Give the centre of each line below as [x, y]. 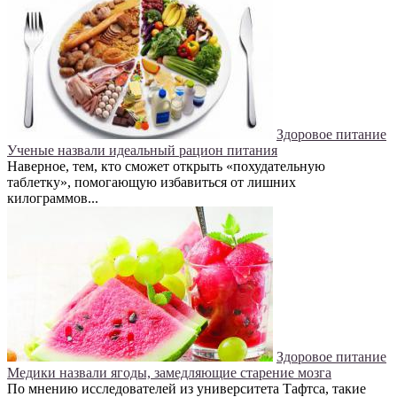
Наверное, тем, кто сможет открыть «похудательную [166, 167]
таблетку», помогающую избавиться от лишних [152, 183]
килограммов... [53, 198]
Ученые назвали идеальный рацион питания [142, 151]
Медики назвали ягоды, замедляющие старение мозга [169, 373]
